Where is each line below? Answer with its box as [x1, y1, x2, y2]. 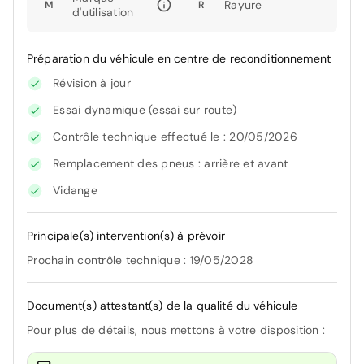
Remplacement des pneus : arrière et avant [53, 156, 288, 171]
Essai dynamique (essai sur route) [53, 102, 237, 118]
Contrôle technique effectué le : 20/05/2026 [53, 129, 297, 145]
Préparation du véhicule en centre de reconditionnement [27, 51, 331, 67]
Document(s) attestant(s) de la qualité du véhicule [27, 298, 298, 314]
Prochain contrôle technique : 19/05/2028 [27, 253, 253, 268]
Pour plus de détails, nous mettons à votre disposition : [27, 323, 325, 338]
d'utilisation [72, 5, 134, 20]
